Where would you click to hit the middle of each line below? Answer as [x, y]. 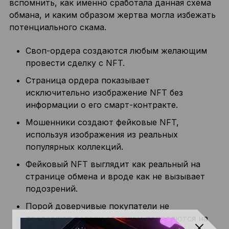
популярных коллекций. [74, 147]
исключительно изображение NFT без [104, 93]
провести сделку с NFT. [75, 63]
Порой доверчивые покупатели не [97, 206]
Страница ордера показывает [87, 80]
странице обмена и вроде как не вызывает [115, 176]
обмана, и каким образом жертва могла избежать [112, 15]
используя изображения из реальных [101, 134]
